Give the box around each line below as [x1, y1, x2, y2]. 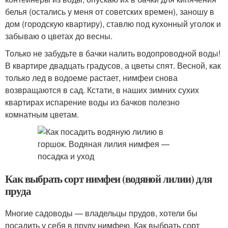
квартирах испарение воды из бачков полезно [5, 96, 180, 108]
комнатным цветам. [5, 108, 79, 120]
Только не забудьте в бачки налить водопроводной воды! [5, 47, 220, 59]
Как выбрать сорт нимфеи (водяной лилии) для [5, 171, 212, 186]
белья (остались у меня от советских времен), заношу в [5, 6, 214, 17]
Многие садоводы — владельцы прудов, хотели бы [5, 207, 197, 219]
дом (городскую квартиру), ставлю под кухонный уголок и [5, 18, 221, 30]
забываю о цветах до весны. [5, 30, 112, 42]
